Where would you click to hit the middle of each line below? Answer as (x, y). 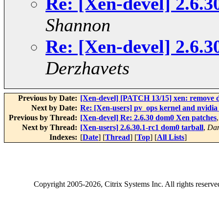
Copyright (50, 184)
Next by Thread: (51, 128)
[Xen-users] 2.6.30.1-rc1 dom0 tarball (142, 128)
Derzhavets (88, 68)
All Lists (171, 137)
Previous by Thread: (44, 118)
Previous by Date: (49, 98)
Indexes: (64, 137)
